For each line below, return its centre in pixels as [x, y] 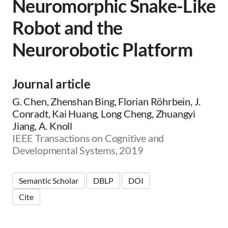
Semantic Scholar [49, 180]
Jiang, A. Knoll [42, 126]
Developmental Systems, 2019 [78, 150]
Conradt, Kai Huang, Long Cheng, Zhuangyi [104, 113]
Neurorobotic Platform [102, 49]
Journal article [51, 84]
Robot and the [67, 27]
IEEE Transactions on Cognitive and [88, 138]
